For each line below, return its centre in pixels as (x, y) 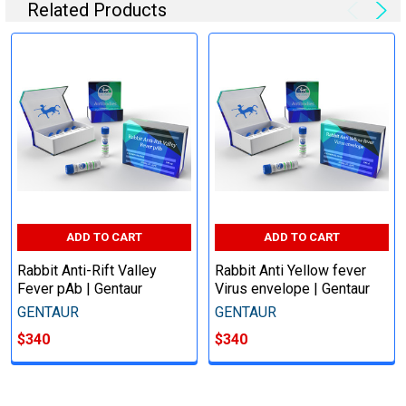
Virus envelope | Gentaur (292, 288)
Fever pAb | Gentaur (80, 288)
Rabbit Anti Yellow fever (290, 270)
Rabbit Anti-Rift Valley (87, 270)
